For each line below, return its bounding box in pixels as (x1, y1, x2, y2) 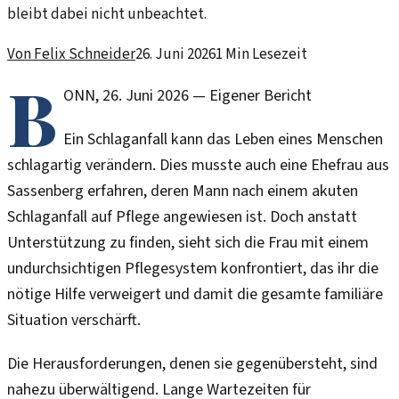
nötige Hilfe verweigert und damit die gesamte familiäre (7, 283, 383, 306)
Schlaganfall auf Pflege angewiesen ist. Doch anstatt (7, 206, 357, 229)
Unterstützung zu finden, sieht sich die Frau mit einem (7, 232, 369, 255)
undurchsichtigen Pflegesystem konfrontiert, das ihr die (7, 257, 379, 281)
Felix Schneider (34, 44, 135, 66)
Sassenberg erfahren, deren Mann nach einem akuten (7, 180, 358, 203)
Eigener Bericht (208, 85, 312, 108)
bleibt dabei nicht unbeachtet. (7, 4, 207, 26)
